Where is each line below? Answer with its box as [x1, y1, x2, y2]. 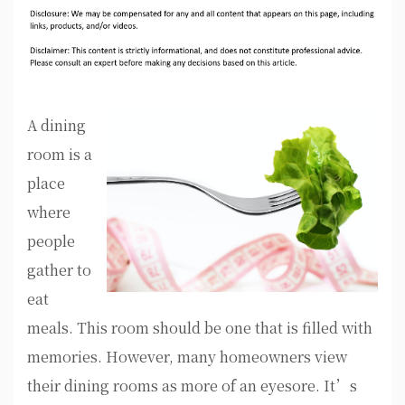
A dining [27, 115, 86, 137]
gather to [27, 259, 91, 281]
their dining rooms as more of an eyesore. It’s [27, 375, 357, 397]
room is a [27, 144, 92, 165]
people [27, 231, 75, 252]
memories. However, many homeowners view [27, 346, 347, 368]
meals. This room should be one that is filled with [27, 317, 372, 339]
